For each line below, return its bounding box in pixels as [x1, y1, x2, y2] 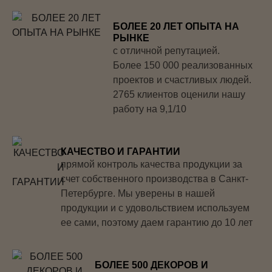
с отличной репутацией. [113, 45, 220, 56]
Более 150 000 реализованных [113, 59, 253, 70]
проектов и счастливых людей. [113, 74, 252, 85]
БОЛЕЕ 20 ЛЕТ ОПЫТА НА [113, 21, 240, 32]
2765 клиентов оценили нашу [113, 89, 246, 100]
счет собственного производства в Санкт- [61, 173, 248, 184]
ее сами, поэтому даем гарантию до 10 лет [61, 217, 253, 228]
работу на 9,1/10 [113, 103, 187, 114]
